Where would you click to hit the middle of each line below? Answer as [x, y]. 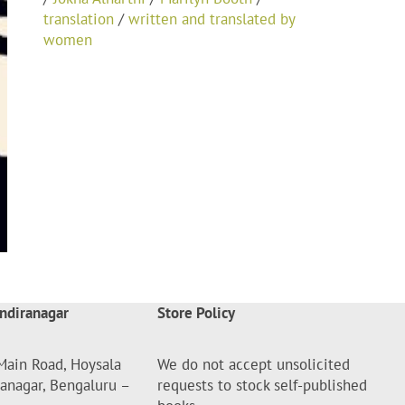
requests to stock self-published [263, 385]
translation [79, 19]
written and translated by [212, 19]
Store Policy [197, 312]
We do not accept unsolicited [254, 364]
